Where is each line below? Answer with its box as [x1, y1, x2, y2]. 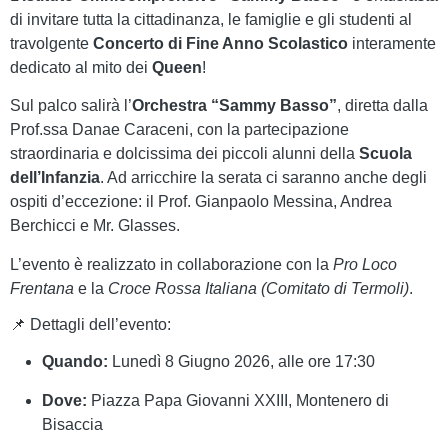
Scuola [359, 145, 412, 163]
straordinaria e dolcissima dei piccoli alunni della [10, 145, 359, 163]
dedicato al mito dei [10, 58, 152, 76]
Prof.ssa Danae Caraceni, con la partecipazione [10, 121, 349, 139]
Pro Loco [333, 255, 397, 273]
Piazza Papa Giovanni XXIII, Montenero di [87, 391, 389, 409]
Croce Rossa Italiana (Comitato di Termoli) [108, 279, 409, 297]
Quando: [42, 353, 108, 371]
